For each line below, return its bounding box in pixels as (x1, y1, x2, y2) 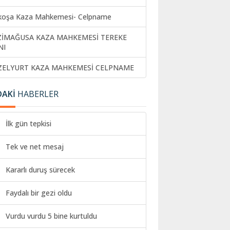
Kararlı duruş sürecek (6, 165, 75, 175)
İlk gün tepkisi (6, 119, 51, 129)
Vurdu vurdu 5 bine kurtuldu (6, 211, 97, 221)
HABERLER (15, 88, 59, 100)
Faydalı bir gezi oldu (6, 188, 72, 198)
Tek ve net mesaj (6, 142, 64, 152)
